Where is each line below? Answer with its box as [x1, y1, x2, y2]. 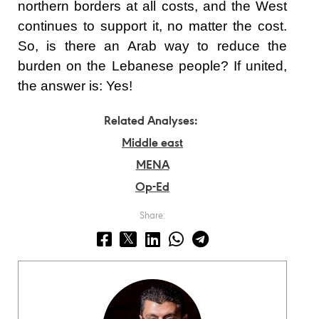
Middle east [122, 137, 183, 150]
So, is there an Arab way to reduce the [18, 38, 287, 53]
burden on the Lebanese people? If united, [18, 58, 287, 73]
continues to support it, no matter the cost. [18, 18, 287, 33]
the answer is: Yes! [18, 78, 132, 93]
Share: [140, 211, 165, 221]
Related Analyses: [103, 115, 198, 128]
